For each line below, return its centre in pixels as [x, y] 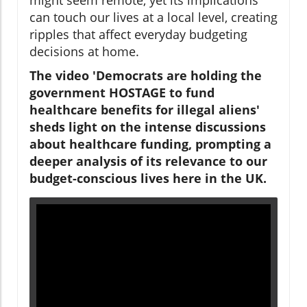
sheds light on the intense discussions [148, 126]
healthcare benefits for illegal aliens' [145, 109]
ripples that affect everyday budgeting [138, 34]
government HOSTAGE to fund [122, 92]
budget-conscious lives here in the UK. [148, 178]
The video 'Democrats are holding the [146, 75]
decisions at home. [84, 51]
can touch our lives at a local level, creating [153, 17]
